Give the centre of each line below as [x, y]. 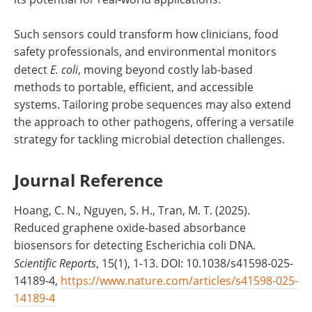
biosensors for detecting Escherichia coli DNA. [135, 245]
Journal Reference [88, 180]
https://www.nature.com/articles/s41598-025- [179, 281]
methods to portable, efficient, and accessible [134, 87]
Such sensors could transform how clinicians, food [146, 34]
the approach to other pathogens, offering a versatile [154, 122]
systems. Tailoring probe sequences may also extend [153, 105]
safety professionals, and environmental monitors [145, 52]
